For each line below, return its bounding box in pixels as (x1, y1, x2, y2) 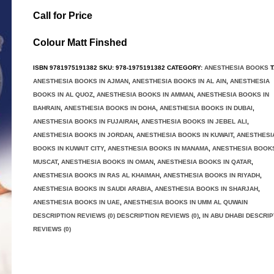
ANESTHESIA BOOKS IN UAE (33, 199, 120, 206)
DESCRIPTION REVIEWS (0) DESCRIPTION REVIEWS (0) (33, 212, 199, 219)
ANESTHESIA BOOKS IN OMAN (61, 158, 154, 165)
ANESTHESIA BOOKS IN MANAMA (108, 145, 209, 152)
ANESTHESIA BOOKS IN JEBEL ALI (141, 118, 247, 125)
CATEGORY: (167, 64, 204, 71)
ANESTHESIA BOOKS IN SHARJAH (155, 185, 258, 192)
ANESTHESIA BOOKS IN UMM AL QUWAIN (124, 199, 248, 206)
